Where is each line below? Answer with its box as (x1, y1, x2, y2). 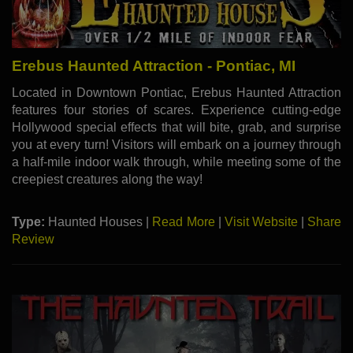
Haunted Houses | (45, 214, 153, 229)
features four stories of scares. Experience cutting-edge (12, 102, 341, 117)
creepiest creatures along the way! (12, 172, 203, 186)
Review (12, 232, 54, 246)
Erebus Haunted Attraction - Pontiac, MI (12, 57, 295, 74)
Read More (152, 214, 215, 229)
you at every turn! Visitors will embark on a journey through (12, 137, 341, 151)
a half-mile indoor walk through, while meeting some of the (12, 154, 341, 169)
